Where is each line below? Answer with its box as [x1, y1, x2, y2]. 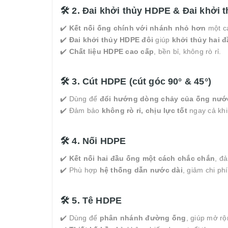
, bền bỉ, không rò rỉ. [154, 47, 221, 55]
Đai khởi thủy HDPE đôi [69, 35, 153, 44]
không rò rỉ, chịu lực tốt [101, 106, 187, 115]
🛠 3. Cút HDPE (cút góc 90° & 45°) [60, 76, 211, 87]
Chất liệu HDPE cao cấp [69, 47, 154, 55]
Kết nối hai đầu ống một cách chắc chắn [69, 154, 215, 163]
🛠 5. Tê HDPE [60, 195, 122, 206]
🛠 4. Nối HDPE [60, 136, 126, 147]
